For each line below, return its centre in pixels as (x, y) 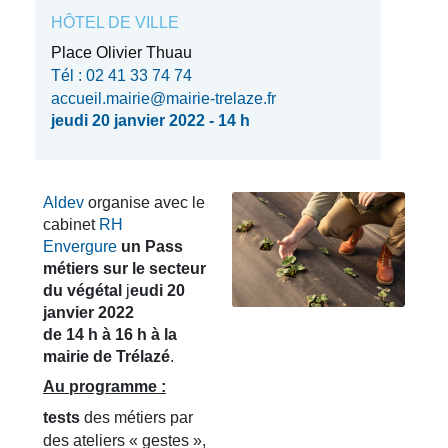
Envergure (80, 246)
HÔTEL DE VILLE (115, 22)
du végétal (84, 290)
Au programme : (104, 386)
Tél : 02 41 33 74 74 (121, 75)
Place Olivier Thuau (121, 52)
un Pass (152, 246)
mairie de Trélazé (106, 356)
